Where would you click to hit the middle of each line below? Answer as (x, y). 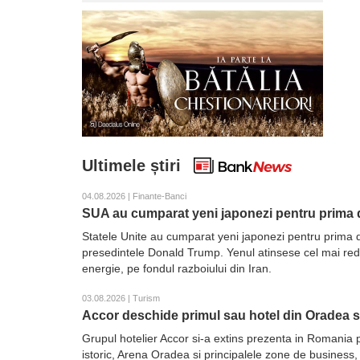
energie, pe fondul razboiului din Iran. (177, 268)
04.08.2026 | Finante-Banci (134, 196)
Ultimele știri (131, 166)
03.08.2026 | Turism (121, 298)
